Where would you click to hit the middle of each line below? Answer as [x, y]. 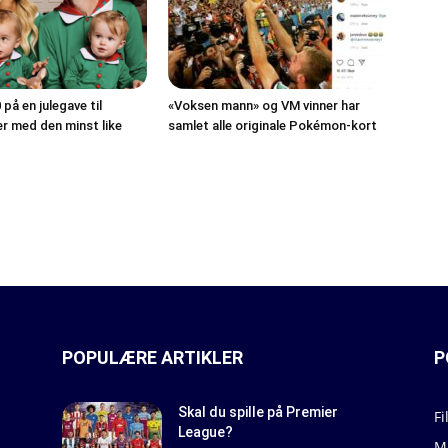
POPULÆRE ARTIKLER [152, 357]
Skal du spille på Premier [258, 412]
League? [205, 432]
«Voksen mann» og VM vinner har [264, 105]
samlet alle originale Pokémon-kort [272, 125]
